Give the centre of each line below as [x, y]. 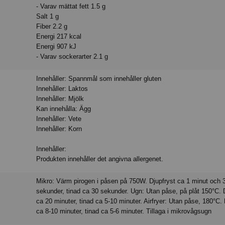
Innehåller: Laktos [62, 89]
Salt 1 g [48, 17]
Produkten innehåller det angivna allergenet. [100, 159]
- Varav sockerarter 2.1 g [72, 57]
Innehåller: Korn [59, 129]
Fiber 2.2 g [52, 27]
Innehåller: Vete [59, 119]
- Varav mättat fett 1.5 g [71, 7]
